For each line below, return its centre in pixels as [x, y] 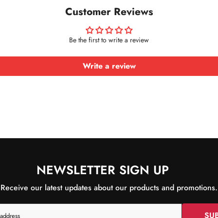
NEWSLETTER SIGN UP [102, 170]
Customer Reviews [109, 11]
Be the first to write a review [109, 40]
